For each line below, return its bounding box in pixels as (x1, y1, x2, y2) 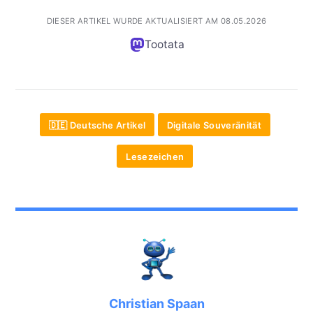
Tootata (144, 37, 184, 51)
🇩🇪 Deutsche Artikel (48, 119, 146, 131)
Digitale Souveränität (166, 119, 262, 131)
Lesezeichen (126, 150, 184, 162)
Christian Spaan (108, 296, 205, 311)
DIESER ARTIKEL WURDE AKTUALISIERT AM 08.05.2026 (46, 15, 267, 26)
